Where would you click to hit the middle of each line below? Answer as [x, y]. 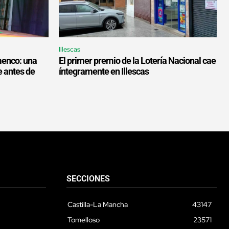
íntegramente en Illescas [104, 72]
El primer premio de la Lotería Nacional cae [137, 61]
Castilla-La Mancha [98, 205]
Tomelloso [84, 220]
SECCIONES [88, 179]
